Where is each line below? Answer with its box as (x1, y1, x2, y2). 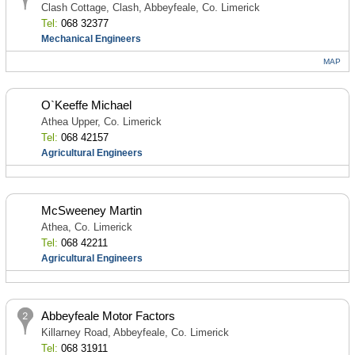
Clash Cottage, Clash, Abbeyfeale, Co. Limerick (40, 2, 260, 13)
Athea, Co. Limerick (40, 221, 132, 233)
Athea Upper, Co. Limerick (40, 116, 162, 128)
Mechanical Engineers (40, 33, 141, 44)
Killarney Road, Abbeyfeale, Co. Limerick (40, 326, 229, 338)
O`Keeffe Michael (40, 98, 132, 112)
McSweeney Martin (40, 204, 142, 217)
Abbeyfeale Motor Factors (40, 309, 175, 323)
